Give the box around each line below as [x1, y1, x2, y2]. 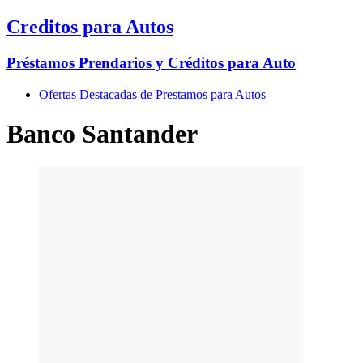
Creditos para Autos [6, 15, 173, 37]
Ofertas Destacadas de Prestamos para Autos [39, 87, 266, 101]
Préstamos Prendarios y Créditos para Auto [6, 53, 296, 71]
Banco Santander [6, 118, 198, 148]
